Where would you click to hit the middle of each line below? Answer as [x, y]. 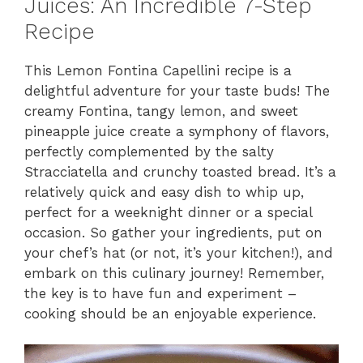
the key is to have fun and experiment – [160, 293]
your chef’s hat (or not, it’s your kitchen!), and [179, 252]
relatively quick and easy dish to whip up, [164, 192]
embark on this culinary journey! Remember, [174, 273]
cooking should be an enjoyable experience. [170, 313]
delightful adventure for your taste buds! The [177, 90]
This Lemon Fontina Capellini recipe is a [158, 70]
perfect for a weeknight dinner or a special [168, 212]
